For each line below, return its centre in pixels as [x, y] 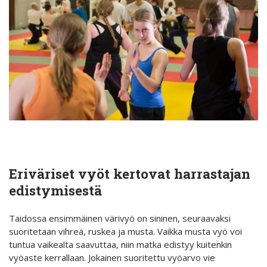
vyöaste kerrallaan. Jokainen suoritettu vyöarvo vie [112, 258]
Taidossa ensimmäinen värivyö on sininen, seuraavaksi [120, 218]
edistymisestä [55, 190]
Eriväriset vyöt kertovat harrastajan [130, 173]
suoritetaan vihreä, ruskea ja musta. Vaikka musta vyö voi [125, 232]
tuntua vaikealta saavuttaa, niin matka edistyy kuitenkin [120, 245]
